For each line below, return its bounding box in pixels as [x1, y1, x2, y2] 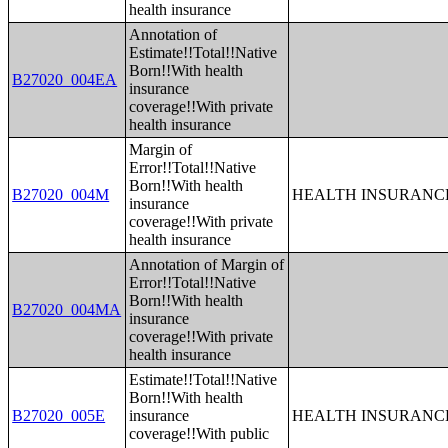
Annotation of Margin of [129, 256, 285, 273]
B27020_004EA [12, 71, 118, 88]
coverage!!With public [129, 425, 270, 442]
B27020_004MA [12, 301, 122, 318]
